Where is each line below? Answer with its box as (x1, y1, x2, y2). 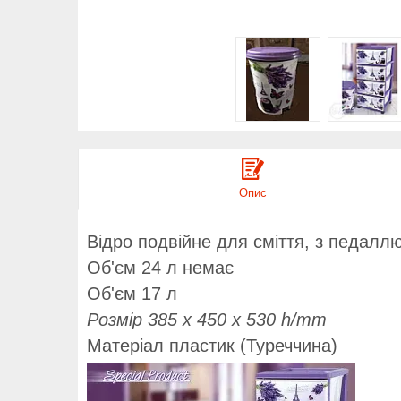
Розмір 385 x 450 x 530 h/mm (87, 309, 327, 329)
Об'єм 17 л (87, 283, 177, 303)
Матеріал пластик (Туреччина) (87, 335, 337, 355)
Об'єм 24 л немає (87, 258, 234, 278)
